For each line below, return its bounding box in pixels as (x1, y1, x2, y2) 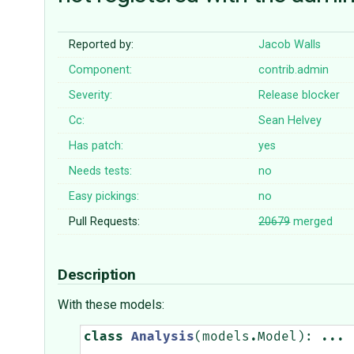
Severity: (69, 88, 113, 103)
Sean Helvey (258, 114, 322, 128)
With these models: (58, 297, 164, 313)
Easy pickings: (69, 190, 140, 204)
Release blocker (258, 88, 341, 103)
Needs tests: (69, 164, 133, 179)
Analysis (131, 330, 194, 344)
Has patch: (69, 139, 124, 153)
